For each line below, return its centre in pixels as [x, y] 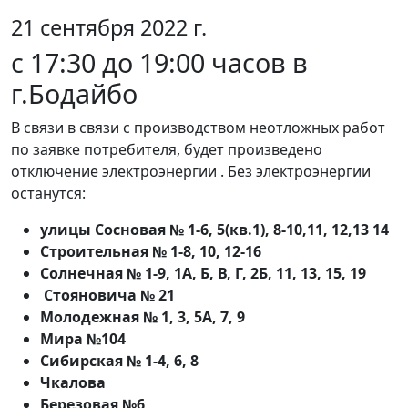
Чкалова [73, 383]
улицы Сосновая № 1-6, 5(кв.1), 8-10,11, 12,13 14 [214, 230]
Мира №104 [83, 339]
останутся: [50, 194]
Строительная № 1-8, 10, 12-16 [151, 252]
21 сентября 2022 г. [109, 28]
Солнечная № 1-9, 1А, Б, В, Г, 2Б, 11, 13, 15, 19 [203, 274]
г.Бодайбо [74, 94]
